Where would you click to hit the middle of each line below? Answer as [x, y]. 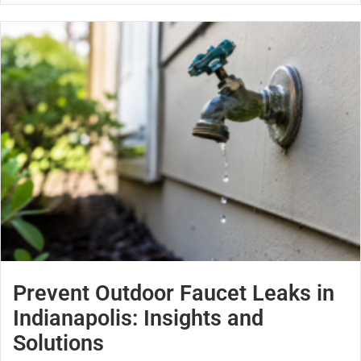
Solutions [58, 344]
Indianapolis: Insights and [138, 319]
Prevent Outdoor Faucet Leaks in [174, 294]
